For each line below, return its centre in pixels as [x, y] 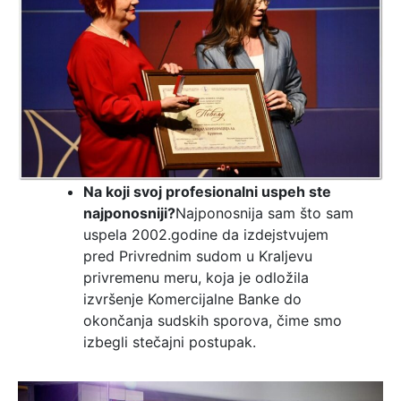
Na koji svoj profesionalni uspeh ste [207, 192]
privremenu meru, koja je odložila [196, 278]
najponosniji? [129, 213]
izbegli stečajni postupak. [169, 342]
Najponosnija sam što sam [264, 213]
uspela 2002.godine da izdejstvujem [205, 235]
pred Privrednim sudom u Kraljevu [197, 256]
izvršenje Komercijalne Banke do [192, 299]
